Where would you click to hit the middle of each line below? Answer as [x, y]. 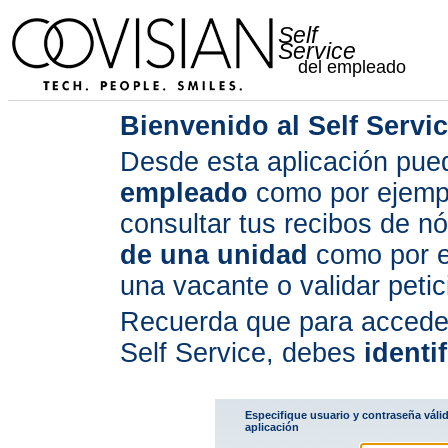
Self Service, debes [237, 353]
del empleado [352, 67]
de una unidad [213, 255]
